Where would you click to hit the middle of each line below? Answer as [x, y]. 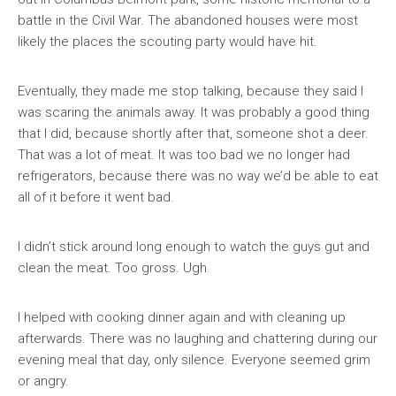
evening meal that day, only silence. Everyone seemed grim [194, 360]
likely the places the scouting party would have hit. [168, 42]
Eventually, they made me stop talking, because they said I [190, 91]
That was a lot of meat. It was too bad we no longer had [184, 155]
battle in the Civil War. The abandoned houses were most [188, 20]
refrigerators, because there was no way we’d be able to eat [198, 176]
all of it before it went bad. [96, 197]
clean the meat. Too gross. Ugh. [114, 268]
